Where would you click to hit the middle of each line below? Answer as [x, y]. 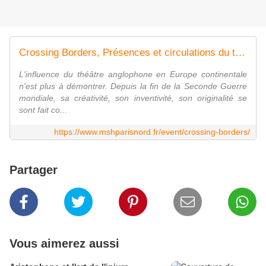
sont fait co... [43, 110]
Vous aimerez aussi [64, 244]
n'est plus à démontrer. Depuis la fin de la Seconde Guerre [133, 86]
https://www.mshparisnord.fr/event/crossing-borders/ [152, 132]
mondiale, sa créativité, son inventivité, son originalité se [133, 98]
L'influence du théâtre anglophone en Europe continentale [133, 75]
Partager [34, 170]
